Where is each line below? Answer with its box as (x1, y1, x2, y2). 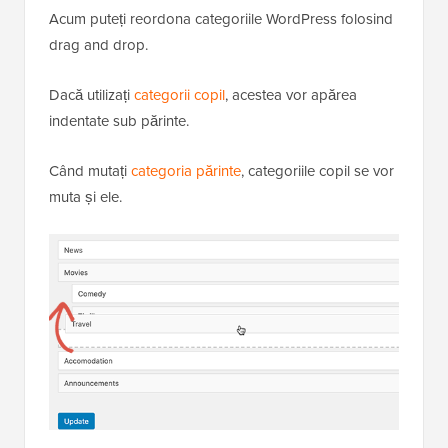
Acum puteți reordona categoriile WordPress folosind (49, 8, 393, 31)
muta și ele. (49, 186, 122, 209)
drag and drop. (49, 34, 148, 57)
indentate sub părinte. (49, 110, 189, 133)
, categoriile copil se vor (241, 160, 394, 183)
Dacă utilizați (49, 84, 134, 107)
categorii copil (134, 84, 225, 107)
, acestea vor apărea (225, 84, 357, 107)
